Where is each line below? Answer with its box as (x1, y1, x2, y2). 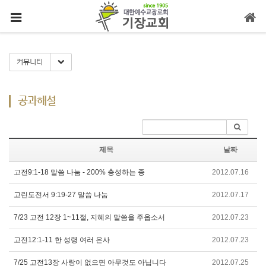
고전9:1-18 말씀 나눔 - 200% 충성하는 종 (14, 168, 145, 176)
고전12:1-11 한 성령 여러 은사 (14, 236, 110, 244)
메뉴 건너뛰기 (105, 34, 161, 46)
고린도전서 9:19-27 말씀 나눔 (14, 191, 108, 199)
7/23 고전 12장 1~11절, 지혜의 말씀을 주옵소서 (14, 213, 165, 221)
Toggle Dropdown (64, 57, 121, 65)
